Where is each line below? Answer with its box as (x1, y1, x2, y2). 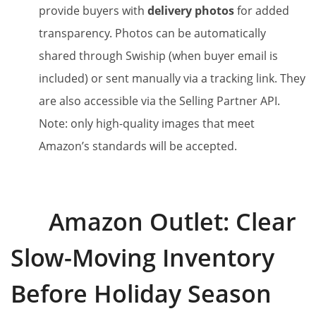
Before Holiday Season (11, 276, 272, 310)
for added (234, 2, 289, 18)
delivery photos (147, 2, 234, 18)
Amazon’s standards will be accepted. (39, 138, 237, 154)
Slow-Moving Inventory (11, 241, 274, 274)
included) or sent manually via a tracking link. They (39, 70, 305, 86)
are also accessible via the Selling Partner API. (39, 92, 280, 109)
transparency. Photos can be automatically (39, 25, 266, 41)
